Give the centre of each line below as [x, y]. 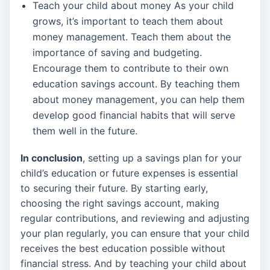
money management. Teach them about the [132, 37]
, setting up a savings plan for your [162, 158]
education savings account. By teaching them [136, 84]
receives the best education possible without [123, 249]
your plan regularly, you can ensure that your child [135, 234]
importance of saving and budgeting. [117, 53]
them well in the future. [85, 131]
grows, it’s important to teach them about [128, 21]
